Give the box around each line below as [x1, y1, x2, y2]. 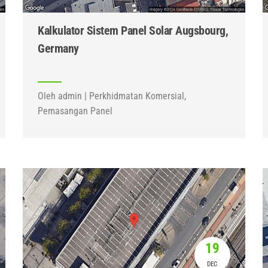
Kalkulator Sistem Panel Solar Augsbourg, [38, 23, 229, 38]
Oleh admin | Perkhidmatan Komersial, [38, 90, 187, 102]
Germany [38, 41, 79, 56]
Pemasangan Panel [38, 105, 113, 117]
